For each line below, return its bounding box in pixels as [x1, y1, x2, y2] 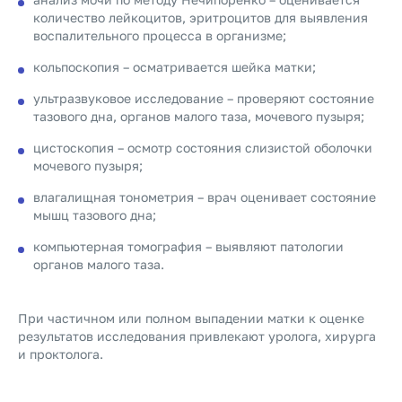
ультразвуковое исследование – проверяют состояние [33, 91, 374, 106]
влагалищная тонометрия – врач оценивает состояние [33, 189, 376, 205]
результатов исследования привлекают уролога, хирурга [18, 328, 376, 344]
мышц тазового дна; [33, 207, 156, 223]
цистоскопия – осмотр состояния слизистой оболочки [33, 140, 372, 155]
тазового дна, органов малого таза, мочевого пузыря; [33, 109, 364, 124]
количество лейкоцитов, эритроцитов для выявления [33, 10, 368, 25]
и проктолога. [18, 346, 103, 362]
